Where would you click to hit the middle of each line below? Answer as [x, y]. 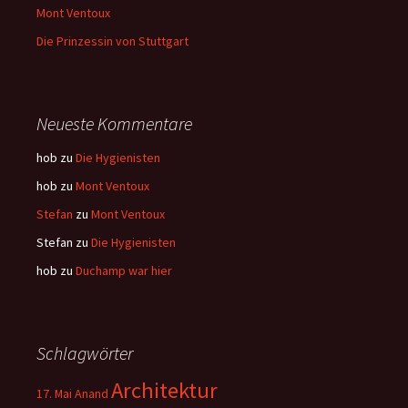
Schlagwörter [85, 353]
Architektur [164, 390]
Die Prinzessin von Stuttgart [112, 41]
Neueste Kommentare [114, 123]
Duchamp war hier [124, 270]
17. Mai [54, 393]
